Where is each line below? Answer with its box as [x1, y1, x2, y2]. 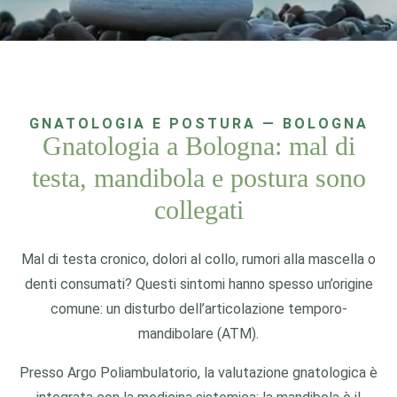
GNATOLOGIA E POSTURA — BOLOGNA [28, 115, 369, 132]
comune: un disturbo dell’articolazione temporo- [50, 300, 347, 317]
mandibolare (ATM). [138, 325, 259, 342]
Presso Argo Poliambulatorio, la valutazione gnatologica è [19, 364, 378, 381]
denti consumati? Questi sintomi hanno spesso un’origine [24, 276, 373, 292]
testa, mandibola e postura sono [31, 163, 366, 192]
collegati [153, 195, 244, 224]
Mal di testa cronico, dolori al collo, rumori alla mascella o [21, 251, 376, 268]
